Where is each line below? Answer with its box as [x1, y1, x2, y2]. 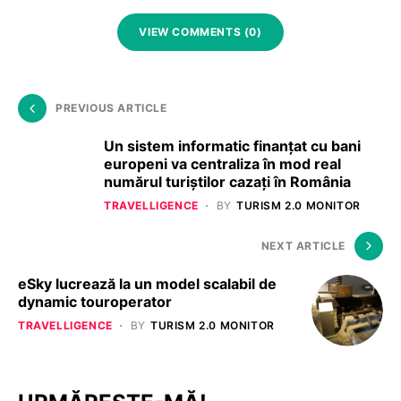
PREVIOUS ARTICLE [55, 100, 167, 115]
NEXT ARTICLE [260, 238, 346, 252]
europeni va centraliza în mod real [104, 154, 341, 173]
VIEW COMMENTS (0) [139, 24, 262, 38]
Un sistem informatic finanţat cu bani [104, 136, 361, 155]
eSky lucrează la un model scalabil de [18, 274, 277, 293]
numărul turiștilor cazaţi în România [104, 172, 351, 191]
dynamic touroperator [18, 292, 172, 311]
